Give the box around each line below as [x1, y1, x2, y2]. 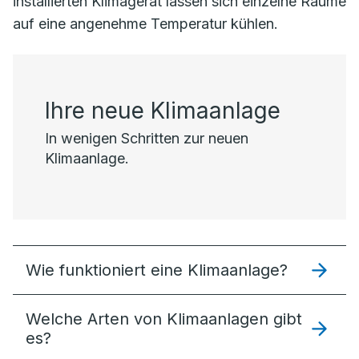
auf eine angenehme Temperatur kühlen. [13, 15, 278, 32]
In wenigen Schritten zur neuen [45, 130, 248, 147]
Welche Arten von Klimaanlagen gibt [26, 309, 302, 329]
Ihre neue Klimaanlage [45, 97, 280, 124]
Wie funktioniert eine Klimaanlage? [26, 260, 288, 280]
